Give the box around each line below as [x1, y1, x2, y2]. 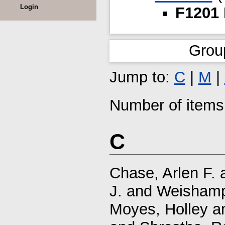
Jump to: [109, 68, 174, 86]
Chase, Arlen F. [109, 164, 215, 182]
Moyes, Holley [109, 200, 208, 218]
